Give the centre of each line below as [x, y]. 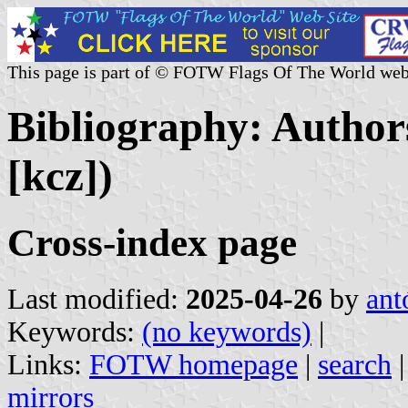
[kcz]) [60, 176]
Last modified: [97, 299]
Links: [48, 364]
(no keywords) [227, 331]
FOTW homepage [194, 364]
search [355, 364]
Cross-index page [152, 242]
